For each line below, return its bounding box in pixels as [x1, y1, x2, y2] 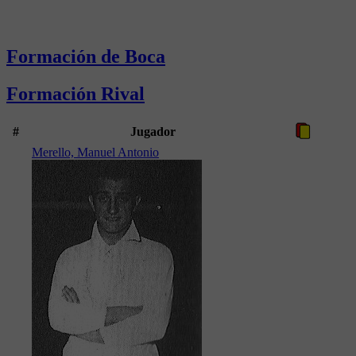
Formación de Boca [6, 45, 165, 67]
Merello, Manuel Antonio [32, 145, 159, 160]
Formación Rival [6, 83, 145, 104]
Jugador [130, 125, 176, 139]
